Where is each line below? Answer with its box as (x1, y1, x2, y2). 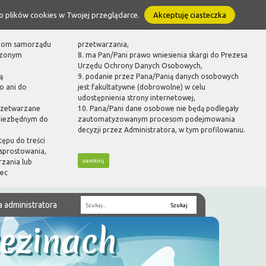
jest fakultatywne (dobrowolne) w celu (77, 83, 205, 91)
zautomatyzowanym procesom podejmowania (77, 115, 235, 123)
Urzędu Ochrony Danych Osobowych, (77, 62, 202, 69)
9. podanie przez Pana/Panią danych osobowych (77, 72, 239, 80)
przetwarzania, (77, 40, 129, 48)
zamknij (83, 157, 104, 164)
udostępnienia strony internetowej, (77, 94, 195, 102)
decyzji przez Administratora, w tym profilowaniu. (77, 126, 245, 134)
